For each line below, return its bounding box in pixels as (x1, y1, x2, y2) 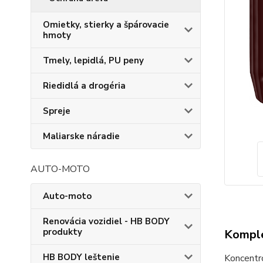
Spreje (43, 105, 70, 117)
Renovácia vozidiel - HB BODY (43, 215, 170, 227)
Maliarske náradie (43, 130, 120, 142)
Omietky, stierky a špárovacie (43, 19, 169, 31)
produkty (43, 226, 82, 238)
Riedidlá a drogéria (43, 80, 126, 92)
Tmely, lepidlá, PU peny (43, 55, 144, 66)
